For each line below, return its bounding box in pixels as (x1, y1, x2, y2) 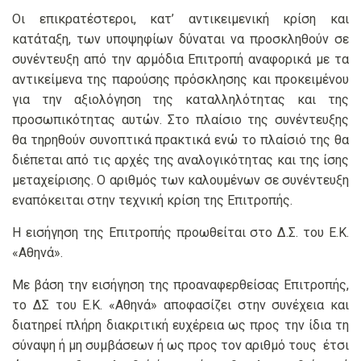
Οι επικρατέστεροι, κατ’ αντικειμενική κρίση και (12, 11, 349, 27)
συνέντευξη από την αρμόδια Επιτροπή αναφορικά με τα (12, 52, 349, 68)
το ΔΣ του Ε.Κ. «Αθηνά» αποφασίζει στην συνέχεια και (12, 297, 349, 313)
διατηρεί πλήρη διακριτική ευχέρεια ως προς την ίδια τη (12, 317, 349, 334)
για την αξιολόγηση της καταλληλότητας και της (12, 92, 349, 108)
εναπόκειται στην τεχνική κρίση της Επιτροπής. (12, 193, 293, 209)
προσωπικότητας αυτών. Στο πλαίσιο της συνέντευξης (12, 112, 349, 128)
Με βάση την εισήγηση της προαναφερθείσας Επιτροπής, (12, 277, 349, 293)
